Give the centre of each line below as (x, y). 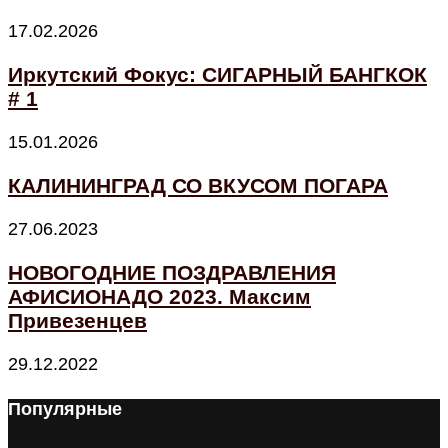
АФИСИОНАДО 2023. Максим (159, 297)
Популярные (65, 409)
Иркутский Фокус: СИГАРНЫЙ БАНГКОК (217, 75)
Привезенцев (77, 321)
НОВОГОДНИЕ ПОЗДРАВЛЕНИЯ (172, 273)
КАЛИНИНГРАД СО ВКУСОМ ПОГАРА (198, 186)
